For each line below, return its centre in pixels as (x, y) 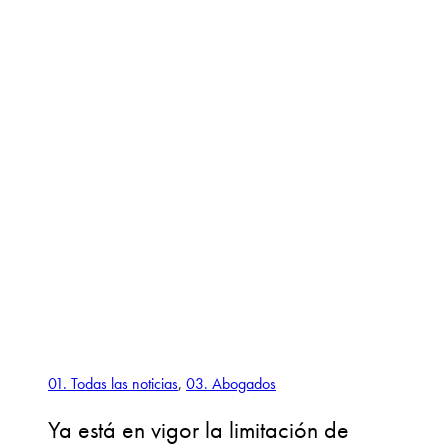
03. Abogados (231, 384)
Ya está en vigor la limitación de (198, 430)
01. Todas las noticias (113, 384)
